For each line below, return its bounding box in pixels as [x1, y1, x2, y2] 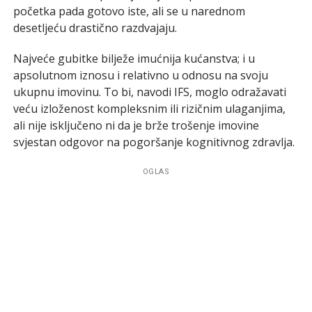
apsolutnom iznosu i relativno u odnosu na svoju [13, 67, 268, 83]
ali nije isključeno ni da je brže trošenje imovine [13, 117, 259, 133]
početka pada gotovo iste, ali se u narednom [13, 3, 245, 19]
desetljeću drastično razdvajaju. [13, 19, 177, 36]
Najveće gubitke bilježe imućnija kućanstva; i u [13, 50, 255, 66]
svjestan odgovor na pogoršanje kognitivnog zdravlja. [13, 134, 295, 150]
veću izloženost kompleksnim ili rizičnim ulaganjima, [13, 100, 286, 116]
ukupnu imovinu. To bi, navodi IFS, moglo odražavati [13, 84, 286, 100]
